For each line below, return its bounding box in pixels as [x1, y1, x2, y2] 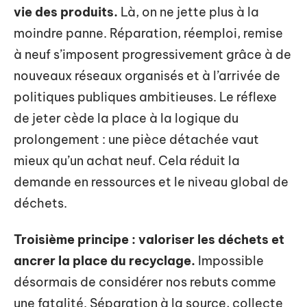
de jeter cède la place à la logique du [14, 110, 238, 126]
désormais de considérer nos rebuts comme [14, 274, 276, 290]
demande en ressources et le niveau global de [14, 173, 288, 190]
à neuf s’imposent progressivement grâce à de [14, 46, 291, 62]
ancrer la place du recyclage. [14, 253, 195, 269]
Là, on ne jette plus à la [118, 3, 259, 20]
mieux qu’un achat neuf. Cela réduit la [14, 152, 240, 169]
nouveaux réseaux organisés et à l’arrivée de [14, 67, 280, 84]
